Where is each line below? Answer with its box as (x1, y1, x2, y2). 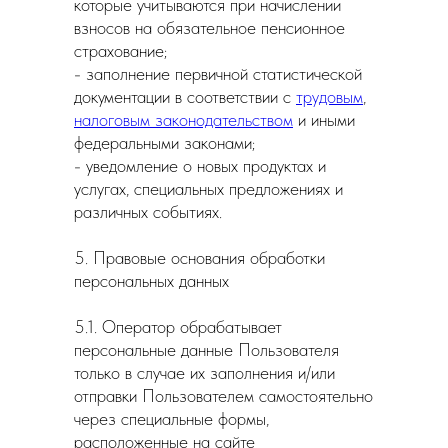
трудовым (296, 86, 363, 107)
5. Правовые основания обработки (74, 247, 325, 268)
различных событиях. (74, 201, 222, 222)
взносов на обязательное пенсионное (74, 17, 345, 38)
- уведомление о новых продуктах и (74, 155, 326, 176)
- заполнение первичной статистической (74, 63, 362, 84)
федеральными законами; (74, 132, 255, 153)
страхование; (74, 40, 167, 61)
